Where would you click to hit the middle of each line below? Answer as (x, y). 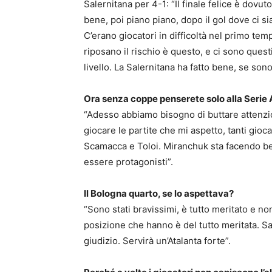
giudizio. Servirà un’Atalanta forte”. (157, 241)
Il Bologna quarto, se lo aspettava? (159, 193)
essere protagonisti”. (128, 162)
